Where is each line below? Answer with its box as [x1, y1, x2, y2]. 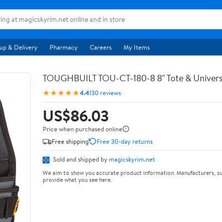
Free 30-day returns [97, 136, 153, 146]
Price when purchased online [43, 124, 122, 133]
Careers [90, 43, 111, 52]
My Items [123, 43, 150, 52]
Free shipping [52, 136, 89, 146]
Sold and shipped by [52, 155, 109, 164]
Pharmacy [50, 43, 78, 52]
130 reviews [89, 88, 121, 97]
